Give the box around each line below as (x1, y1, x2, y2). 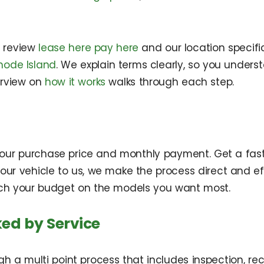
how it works (44, 75, 106, 90)
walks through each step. (105, 75, 235, 90)
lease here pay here (38, 41, 139, 55)
